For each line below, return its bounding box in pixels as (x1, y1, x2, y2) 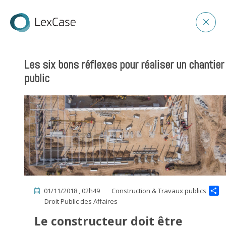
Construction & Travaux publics (111, 186, 206, 196)
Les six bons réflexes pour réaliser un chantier (24, 57, 224, 72)
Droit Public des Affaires (44, 197, 118, 206)
